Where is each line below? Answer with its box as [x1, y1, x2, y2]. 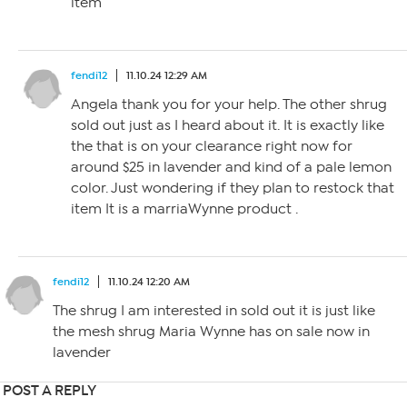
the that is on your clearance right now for [71, 138, 352, 154]
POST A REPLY [3, 382, 96, 399]
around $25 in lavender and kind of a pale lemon [71, 159, 392, 175]
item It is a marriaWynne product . [71, 201, 298, 217]
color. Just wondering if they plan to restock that [71, 180, 394, 196]
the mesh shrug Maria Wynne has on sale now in [53, 323, 370, 340]
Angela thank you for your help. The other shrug [71, 96, 387, 113]
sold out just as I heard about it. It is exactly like [71, 117, 384, 134]
